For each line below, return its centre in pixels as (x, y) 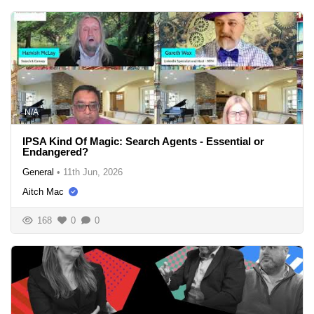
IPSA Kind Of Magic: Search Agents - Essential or (143, 141)
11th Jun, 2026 (93, 172)
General (38, 172)
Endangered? (55, 151)
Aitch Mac (43, 191)
